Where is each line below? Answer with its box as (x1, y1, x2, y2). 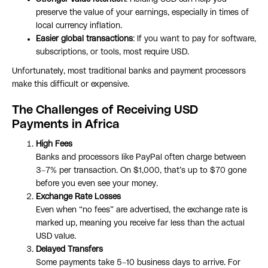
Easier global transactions (36, 35, 133, 44)
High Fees (36, 140, 72, 149)
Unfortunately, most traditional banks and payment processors (12, 67, 246, 76)
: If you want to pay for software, (133, 35, 256, 44)
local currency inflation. (36, 22, 122, 31)
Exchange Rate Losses (36, 193, 121, 202)
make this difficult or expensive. (12, 80, 129, 89)
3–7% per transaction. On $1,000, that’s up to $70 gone (36, 166, 246, 175)
